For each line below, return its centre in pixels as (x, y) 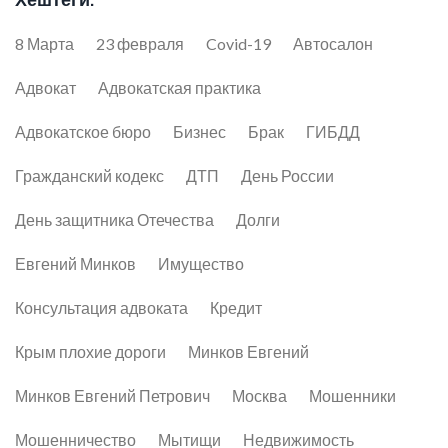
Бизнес (199, 131)
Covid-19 (238, 43)
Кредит (236, 307)
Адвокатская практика (179, 87)
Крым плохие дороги (90, 351)
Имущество (201, 263)
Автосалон (333, 43)
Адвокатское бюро (83, 131)
